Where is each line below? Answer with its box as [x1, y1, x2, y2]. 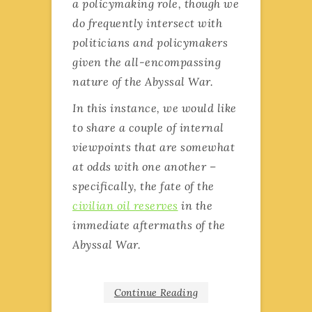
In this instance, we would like [72, 100, 237, 115]
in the [178, 198, 212, 212]
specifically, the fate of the [72, 178, 214, 193]
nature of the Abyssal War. [72, 74, 213, 88]
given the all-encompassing [72, 54, 221, 69]
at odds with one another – [72, 159, 216, 173]
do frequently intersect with [72, 15, 222, 30]
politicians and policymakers [72, 35, 228, 49]
